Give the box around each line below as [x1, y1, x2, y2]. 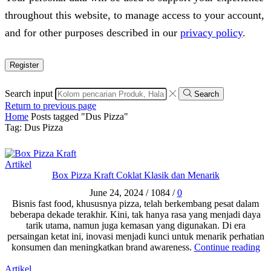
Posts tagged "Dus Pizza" [31, 111, 128, 122]
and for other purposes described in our [5, 26, 180, 39]
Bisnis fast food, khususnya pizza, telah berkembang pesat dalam [12, 198, 259, 209]
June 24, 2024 [89, 188, 143, 198]
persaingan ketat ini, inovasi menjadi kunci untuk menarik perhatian [7, 231, 264, 242]
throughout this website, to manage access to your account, [5, 8, 264, 21]
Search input [5, 88, 53, 99]
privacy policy [180, 26, 243, 39]
